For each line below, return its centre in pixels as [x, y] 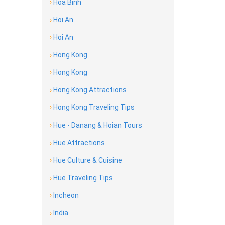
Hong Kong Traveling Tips [93, 107]
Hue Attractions [78, 143]
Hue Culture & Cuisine [87, 160]
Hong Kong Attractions [89, 90]
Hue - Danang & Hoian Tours [97, 125]
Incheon [65, 195]
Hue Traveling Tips [82, 178]
